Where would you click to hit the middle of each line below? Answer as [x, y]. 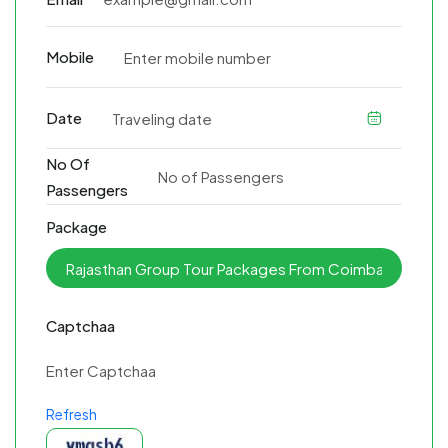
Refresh [71, 414]
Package [76, 227]
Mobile [70, 57]
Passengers [87, 189]
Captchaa [80, 326]
